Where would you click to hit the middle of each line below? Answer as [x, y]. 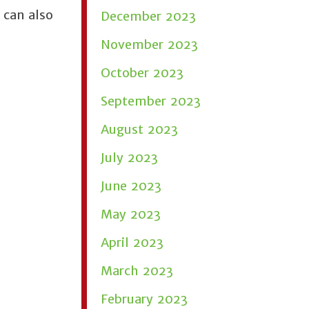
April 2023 [132, 242]
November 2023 [149, 44]
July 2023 [129, 158]
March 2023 [137, 271]
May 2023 [131, 214]
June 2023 [131, 186]
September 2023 [151, 101]
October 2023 [142, 73]
